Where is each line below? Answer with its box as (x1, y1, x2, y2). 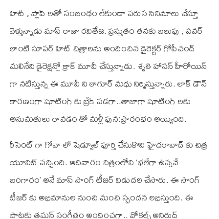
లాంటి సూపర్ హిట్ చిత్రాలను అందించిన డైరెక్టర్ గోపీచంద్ (10, 39, 195, 57)
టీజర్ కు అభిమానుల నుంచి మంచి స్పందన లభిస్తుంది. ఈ (10, 188, 193, 206)
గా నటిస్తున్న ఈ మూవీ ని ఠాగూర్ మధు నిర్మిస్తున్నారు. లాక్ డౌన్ (10, 74, 207, 92)
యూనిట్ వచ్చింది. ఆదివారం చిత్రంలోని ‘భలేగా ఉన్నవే (10, 153, 178, 171)
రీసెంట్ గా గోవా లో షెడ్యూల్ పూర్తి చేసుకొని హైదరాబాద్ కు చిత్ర (10, 135, 207, 153)
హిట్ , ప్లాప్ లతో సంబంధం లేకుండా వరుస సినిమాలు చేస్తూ (10, 4, 198, 22)
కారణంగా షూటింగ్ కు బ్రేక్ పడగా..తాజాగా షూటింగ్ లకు (10, 92, 191, 109)
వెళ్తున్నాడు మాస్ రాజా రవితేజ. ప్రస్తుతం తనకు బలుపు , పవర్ (10, 22, 203, 39)
